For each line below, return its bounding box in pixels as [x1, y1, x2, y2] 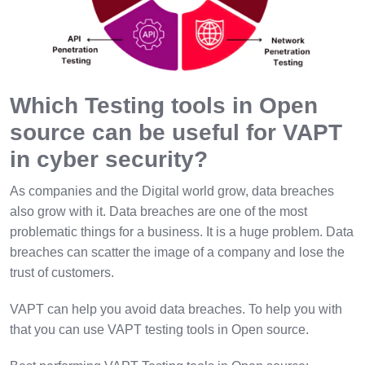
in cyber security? [10, 146, 208, 172]
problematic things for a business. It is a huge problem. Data [10, 224, 354, 239]
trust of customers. [10, 265, 114, 279]
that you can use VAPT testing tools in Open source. [10, 322, 319, 336]
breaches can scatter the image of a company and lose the [10, 244, 345, 259]
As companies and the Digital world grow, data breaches [10, 183, 334, 198]
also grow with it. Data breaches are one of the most [10, 204, 307, 218]
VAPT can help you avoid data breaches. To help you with [10, 301, 342, 316]
